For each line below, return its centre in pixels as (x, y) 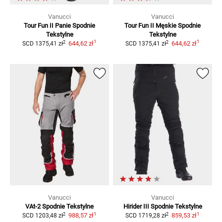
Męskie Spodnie (178, 26)
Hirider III (136, 207)
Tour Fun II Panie (47, 26)
